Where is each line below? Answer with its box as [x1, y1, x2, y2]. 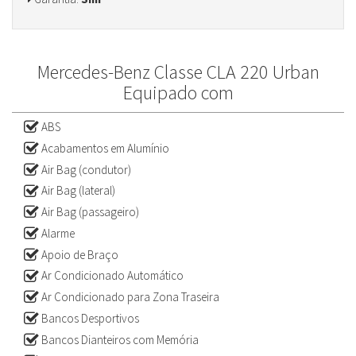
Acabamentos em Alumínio [39, 140, 169, 156]
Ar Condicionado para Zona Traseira [39, 289, 219, 304]
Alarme [39, 225, 75, 241]
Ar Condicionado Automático [39, 268, 184, 284]
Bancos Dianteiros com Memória [39, 331, 199, 347]
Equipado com [122, 80, 234, 105]
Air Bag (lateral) [39, 183, 115, 199]
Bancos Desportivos [39, 310, 139, 326]
